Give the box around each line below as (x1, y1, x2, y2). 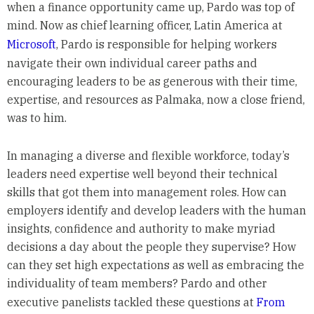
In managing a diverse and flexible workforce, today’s (6, 149, 289, 163)
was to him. (6, 111, 67, 125)
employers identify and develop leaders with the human (6, 203, 306, 218)
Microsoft (6, 37, 56, 52)
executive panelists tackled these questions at (6, 295, 257, 310)
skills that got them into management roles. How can (6, 185, 287, 200)
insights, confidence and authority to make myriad (6, 221, 275, 236)
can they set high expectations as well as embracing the (6, 258, 304, 273)
